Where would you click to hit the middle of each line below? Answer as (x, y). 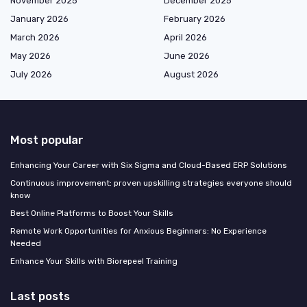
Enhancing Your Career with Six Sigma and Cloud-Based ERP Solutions (149, 165)
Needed (26, 243)
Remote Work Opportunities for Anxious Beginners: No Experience (138, 231)
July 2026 (31, 74)
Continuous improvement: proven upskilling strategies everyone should (151, 183)
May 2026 (30, 56)
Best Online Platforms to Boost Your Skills (92, 213)
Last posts (40, 296)
